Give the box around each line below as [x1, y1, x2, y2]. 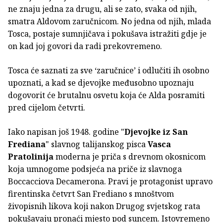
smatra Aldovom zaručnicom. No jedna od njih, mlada [8, 16, 211, 27]
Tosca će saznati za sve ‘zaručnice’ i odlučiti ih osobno [8, 65, 209, 76]
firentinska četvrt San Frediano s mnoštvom [8, 188, 174, 200]
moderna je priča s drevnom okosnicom [54, 151, 206, 163]
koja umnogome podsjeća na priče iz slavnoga [8, 164, 182, 175]
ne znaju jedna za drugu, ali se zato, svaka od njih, [8, 3, 197, 15]
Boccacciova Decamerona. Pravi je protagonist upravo [8, 176, 213, 187]
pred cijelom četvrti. [8, 102, 85, 113]
